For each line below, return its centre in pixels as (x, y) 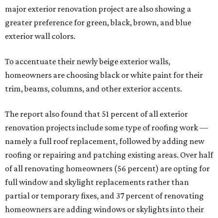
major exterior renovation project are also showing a (98, 9)
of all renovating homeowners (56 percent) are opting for (107, 169)
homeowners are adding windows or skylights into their (104, 209)
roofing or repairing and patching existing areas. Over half (109, 155)
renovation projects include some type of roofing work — (107, 128)
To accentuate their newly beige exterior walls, (88, 62)
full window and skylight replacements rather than (97, 182)
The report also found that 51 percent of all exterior (96, 114)
